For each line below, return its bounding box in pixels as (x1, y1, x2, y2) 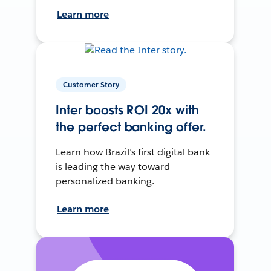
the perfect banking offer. (56, 119, 207, 135)
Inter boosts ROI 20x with (56, 102, 199, 119)
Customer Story (63, 79, 120, 90)
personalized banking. (56, 175, 155, 188)
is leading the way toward (56, 160, 170, 174)
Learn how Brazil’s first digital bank (56, 146, 210, 159)
